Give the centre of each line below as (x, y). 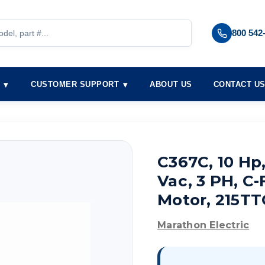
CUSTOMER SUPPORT (75, 85)
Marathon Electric (203, 225)
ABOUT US (171, 85)
